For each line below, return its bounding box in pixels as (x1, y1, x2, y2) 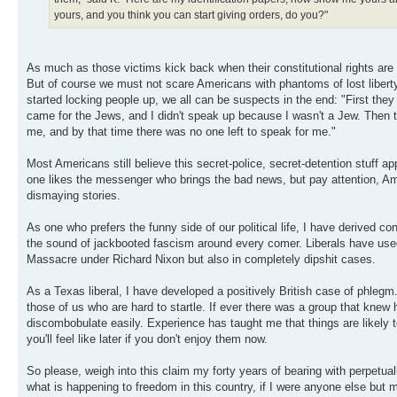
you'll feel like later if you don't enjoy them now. (27, 332, 268, 346)
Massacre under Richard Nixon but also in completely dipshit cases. (27, 253, 376, 267)
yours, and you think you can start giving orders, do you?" (54, 9, 328, 22)
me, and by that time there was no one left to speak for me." (27, 125, 336, 139)
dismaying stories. (27, 189, 121, 203)
